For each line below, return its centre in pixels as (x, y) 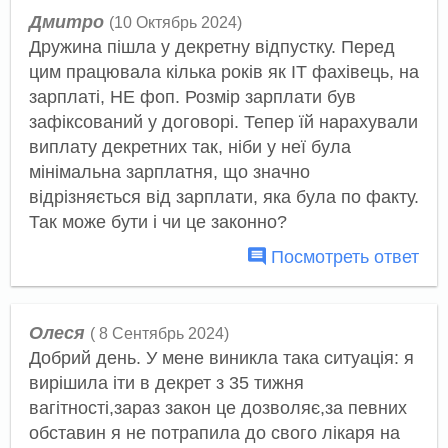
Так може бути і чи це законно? (157, 221)
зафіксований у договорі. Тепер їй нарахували (223, 121)
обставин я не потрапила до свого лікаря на (214, 433)
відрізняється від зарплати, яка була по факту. (223, 196)
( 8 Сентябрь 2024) (159, 334)
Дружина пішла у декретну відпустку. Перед (211, 46)
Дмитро (66, 21)
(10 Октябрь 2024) (175, 22)
